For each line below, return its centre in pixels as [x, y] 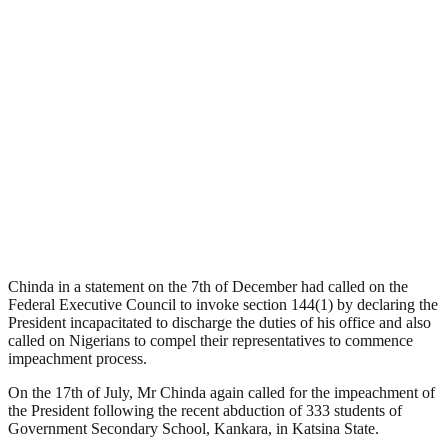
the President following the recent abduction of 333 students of [205, 410]
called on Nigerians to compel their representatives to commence [210, 340]
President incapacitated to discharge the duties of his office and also [219, 322]
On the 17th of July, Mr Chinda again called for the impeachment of [221, 392]
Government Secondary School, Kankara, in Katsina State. [193, 428]
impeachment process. [77, 358]
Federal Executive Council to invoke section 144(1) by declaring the [223, 304]
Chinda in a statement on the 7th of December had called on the [208, 286]
